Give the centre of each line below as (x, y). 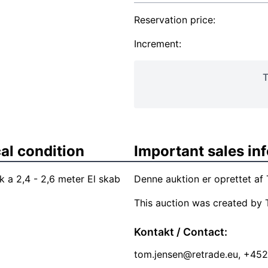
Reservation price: (175, 20)
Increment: (158, 44)
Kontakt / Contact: (181, 232)
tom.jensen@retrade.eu (186, 254)
